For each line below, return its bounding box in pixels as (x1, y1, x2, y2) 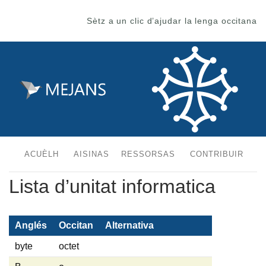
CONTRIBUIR (190, 150, 243, 159)
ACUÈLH (24, 150, 59, 159)
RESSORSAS (121, 150, 175, 159)
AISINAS (74, 150, 109, 159)
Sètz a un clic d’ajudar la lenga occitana (87, 16, 257, 26)
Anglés (15, 220, 47, 230)
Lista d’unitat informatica (9, 175, 216, 197)
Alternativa (105, 220, 154, 230)
